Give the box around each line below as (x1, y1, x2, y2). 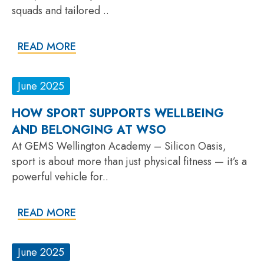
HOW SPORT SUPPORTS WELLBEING (12, 104, 224, 122)
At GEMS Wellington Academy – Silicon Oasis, (12, 138, 226, 154)
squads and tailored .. (12, 2, 109, 18)
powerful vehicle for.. (12, 169, 108, 184)
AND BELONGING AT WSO (12, 121, 166, 138)
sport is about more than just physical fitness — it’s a (12, 153, 247, 169)
